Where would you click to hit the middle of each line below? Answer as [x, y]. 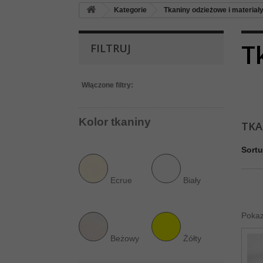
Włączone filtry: [108, 85]
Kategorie [131, 10]
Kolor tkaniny [115, 122]
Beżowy [125, 238]
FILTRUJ [111, 48]
